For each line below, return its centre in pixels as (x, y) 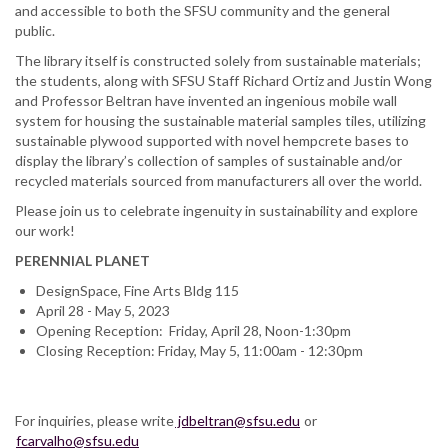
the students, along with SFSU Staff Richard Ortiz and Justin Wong (223, 80)
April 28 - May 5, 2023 (103, 310)
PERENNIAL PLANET (82, 260)
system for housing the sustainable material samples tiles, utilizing (220, 120)
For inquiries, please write (94, 420)
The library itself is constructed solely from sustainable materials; (218, 60)
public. (36, 30)
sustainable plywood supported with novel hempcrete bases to (212, 140)
